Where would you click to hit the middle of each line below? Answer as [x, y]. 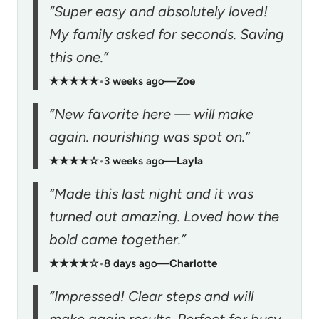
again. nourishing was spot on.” [150, 136]
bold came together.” [117, 239]
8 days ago [131, 263]
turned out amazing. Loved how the [164, 216]
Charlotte [193, 263]
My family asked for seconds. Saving [167, 34]
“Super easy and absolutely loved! [158, 11]
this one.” [79, 57]
